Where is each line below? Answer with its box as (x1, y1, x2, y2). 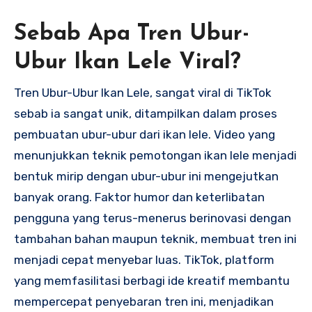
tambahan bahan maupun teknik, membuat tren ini (14, 231, 297, 246)
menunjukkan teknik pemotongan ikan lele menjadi (14, 148, 297, 162)
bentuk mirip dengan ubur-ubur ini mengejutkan (14, 169, 279, 183)
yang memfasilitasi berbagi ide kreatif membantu (14, 273, 290, 288)
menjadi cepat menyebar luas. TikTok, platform (14, 252, 274, 267)
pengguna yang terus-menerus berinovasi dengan (14, 210, 291, 225)
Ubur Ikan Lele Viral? (14, 52, 241, 75)
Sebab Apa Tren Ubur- (14, 23, 249, 46)
